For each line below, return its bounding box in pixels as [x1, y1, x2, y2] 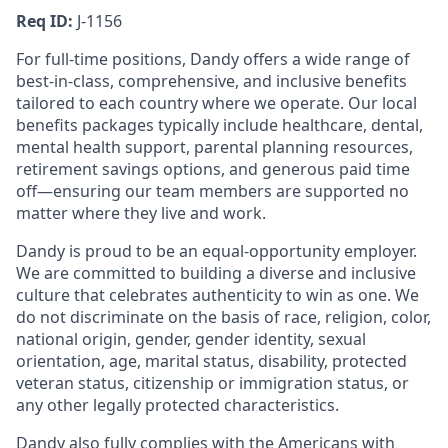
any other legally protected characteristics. [16, 394, 339, 416]
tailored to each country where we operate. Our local [16, 92, 417, 114]
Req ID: [16, 10, 77, 32]
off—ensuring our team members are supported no [16, 180, 409, 202]
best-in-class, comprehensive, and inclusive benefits [16, 70, 407, 92]
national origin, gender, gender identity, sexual [16, 328, 366, 350]
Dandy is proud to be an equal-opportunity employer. [16, 240, 417, 262]
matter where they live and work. [16, 202, 266, 224]
